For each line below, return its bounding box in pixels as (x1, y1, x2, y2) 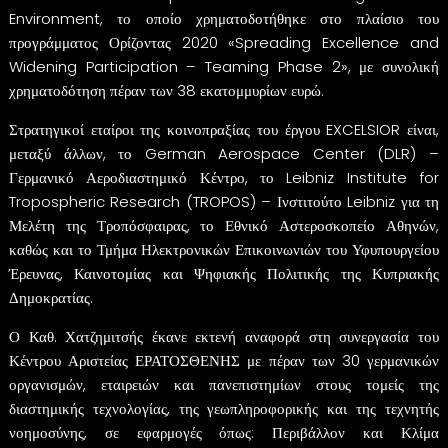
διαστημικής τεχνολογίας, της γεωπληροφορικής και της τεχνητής (8, 397, 440, 419)
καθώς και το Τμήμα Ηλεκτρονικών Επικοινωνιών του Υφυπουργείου (8, 238, 440, 260)
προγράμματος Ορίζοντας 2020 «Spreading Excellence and (8, 31, 440, 53)
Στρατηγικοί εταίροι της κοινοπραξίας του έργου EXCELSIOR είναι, (8, 118, 440, 140)
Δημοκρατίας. (8, 286, 93, 308)
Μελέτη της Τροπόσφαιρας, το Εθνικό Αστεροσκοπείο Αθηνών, (8, 214, 440, 236)
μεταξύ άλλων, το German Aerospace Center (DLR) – (8, 142, 440, 164)
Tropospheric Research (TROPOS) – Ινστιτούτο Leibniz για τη (8, 190, 440, 212)
